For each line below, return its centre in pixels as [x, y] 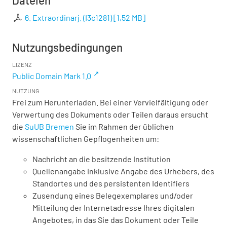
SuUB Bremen [49, 126]
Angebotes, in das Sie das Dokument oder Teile [116, 219]
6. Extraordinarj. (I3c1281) [69, 17]
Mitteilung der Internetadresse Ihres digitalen [113, 207]
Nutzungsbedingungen [67, 47]
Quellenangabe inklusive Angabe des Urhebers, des [123, 171]
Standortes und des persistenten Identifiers [111, 183]
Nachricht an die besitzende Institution [102, 159]
